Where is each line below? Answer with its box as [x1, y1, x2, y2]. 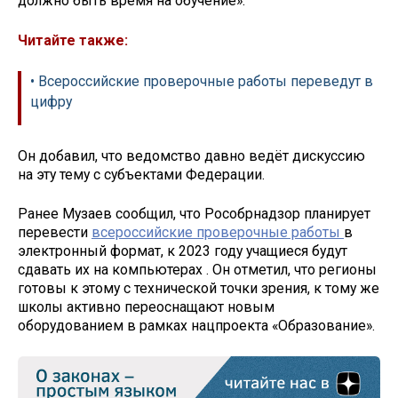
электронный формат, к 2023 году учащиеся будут [18, 243, 347, 260]
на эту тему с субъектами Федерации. [18, 165, 265, 183]
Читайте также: [18, 32, 128, 50]
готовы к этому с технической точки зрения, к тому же [18, 280, 379, 298]
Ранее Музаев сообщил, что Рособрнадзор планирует [18, 205, 370, 223]
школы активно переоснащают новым [18, 298, 275, 316]
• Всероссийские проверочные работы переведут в [30, 72, 373, 90]
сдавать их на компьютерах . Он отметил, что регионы [18, 261, 377, 279]
